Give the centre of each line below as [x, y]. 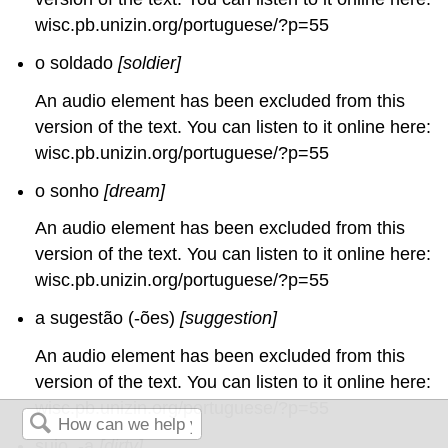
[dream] [135, 190]
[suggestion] [229, 318]
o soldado [77, 63]
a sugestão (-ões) [108, 318]
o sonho [70, 190]
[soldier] [150, 63]
